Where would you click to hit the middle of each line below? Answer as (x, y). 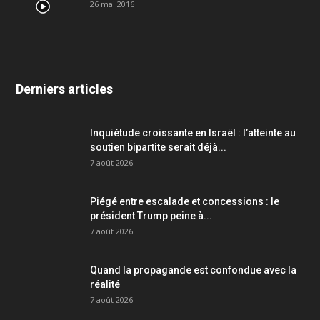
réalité (105, 284)
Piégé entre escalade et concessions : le (185, 201)
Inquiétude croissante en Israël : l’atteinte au (193, 132)
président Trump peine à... (151, 215)
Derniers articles (64, 89)
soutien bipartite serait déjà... (158, 147)
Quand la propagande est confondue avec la (193, 270)
